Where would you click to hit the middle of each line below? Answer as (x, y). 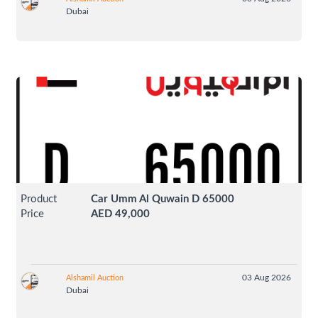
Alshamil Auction (94, 278)
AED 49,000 (121, 214)
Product (39, 199)
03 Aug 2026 (266, 277)
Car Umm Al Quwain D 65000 (163, 199)
